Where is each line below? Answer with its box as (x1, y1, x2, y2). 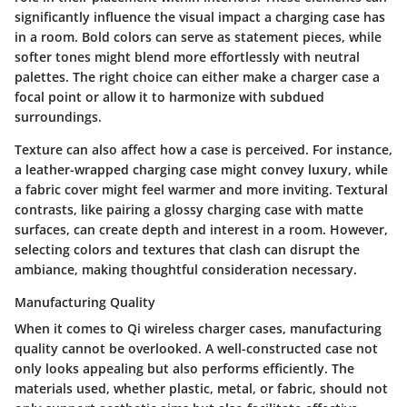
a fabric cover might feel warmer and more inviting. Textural (15, 181, 388, 198)
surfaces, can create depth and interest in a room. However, (15, 221, 388, 238)
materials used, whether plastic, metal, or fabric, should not (15, 380, 388, 397)
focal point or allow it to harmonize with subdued (15, 88, 324, 105)
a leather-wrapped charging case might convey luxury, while (15, 161, 388, 178)
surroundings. (15, 108, 102, 125)
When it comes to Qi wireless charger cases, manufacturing (15, 320, 382, 337)
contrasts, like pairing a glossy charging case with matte (15, 201, 363, 218)
